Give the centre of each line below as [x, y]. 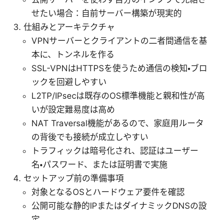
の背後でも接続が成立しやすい [90, 137]
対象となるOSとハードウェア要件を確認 [108, 192]
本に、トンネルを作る [73, 54]
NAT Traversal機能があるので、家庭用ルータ [118, 123]
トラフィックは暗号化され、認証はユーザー [115, 151]
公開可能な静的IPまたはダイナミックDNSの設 [119, 206]
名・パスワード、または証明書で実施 [99, 164]
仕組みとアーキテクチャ [69, 27]
